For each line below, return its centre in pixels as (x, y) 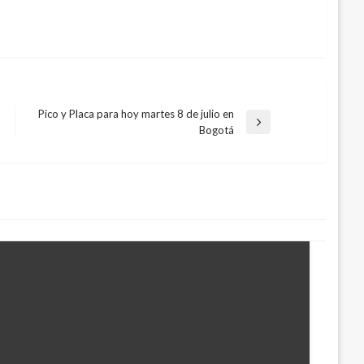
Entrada (50, 129)
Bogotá (217, 130)
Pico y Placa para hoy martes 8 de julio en (136, 114)
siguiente (52, 145)
